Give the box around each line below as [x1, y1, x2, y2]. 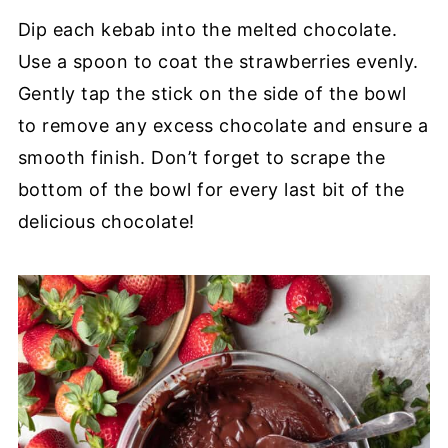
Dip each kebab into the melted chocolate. [17, 19, 398, 41]
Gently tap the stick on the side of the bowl [17, 83, 407, 105]
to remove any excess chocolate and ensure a [17, 115, 429, 137]
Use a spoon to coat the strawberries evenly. [17, 51, 419, 73]
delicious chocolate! [17, 211, 195, 233]
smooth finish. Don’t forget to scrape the [17, 147, 386, 169]
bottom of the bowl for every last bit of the [17, 179, 405, 201]
